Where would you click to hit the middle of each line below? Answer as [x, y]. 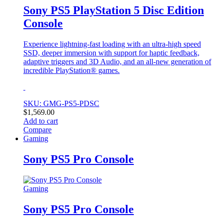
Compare [37, 130]
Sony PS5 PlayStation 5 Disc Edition [114, 10]
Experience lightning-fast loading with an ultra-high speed [112, 44]
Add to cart [41, 121]
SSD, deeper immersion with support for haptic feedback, [111, 53]
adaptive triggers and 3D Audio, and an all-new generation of [117, 62]
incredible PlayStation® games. [72, 71]
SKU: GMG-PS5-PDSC [61, 104]
